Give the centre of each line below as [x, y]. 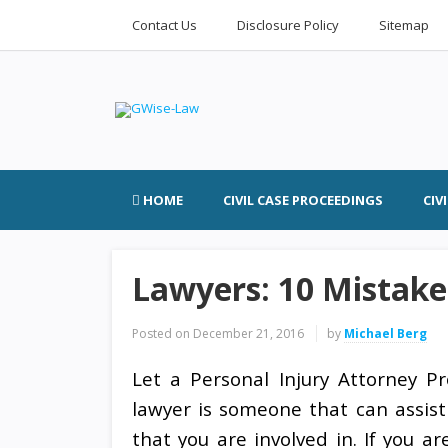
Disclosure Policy [288, 25]
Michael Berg [385, 333]
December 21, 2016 [248, 333]
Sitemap [404, 25]
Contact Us [164, 25]
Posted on [161, 333]
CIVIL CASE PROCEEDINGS [303, 200]
